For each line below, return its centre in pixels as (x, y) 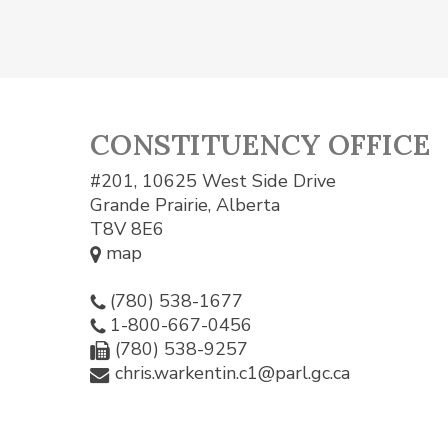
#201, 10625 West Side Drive (213, 181)
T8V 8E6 (127, 229)
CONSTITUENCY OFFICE (260, 144)
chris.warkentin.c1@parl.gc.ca (232, 373)
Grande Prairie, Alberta (185, 205)
